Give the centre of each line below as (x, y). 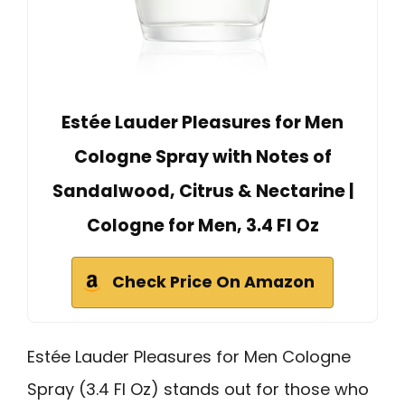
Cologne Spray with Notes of (202, 156)
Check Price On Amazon (213, 282)
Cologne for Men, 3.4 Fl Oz (202, 225)
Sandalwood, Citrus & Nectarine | (202, 191)
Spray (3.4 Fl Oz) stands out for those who (198, 389)
